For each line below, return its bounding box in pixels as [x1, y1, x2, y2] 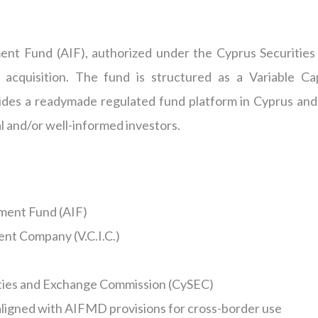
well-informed [45, 117, 124, 133]
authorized [92, 45, 153, 61]
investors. [124, 117, 180, 133]
